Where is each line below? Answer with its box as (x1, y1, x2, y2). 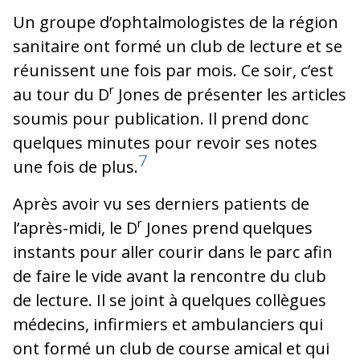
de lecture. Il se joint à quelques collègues (13, 288, 326, 311)
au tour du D (13, 83, 109, 105)
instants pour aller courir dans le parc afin (13, 240, 333, 263)
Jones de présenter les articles (114, 83, 346, 105)
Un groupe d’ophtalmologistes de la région (13, 10, 338, 33)
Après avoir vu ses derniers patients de (13, 192, 309, 215)
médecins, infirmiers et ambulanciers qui (13, 313, 323, 335)
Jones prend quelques (142, 216, 313, 239)
